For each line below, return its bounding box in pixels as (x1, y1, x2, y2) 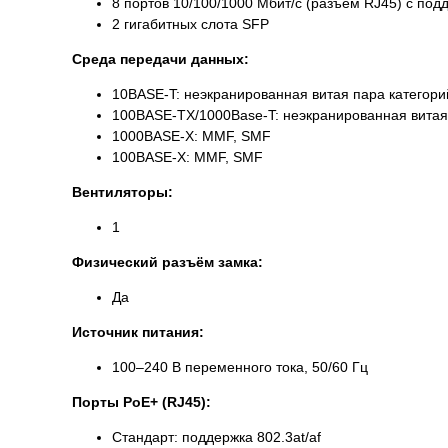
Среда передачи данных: (72, 51, 249, 68)
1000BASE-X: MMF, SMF (112, 128, 271, 145)
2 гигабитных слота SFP (112, 16, 269, 33)
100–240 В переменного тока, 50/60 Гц (112, 359, 368, 376)
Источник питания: (72, 324, 204, 341)
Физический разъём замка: (72, 254, 263, 271)
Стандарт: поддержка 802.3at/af (112, 429, 321, 446)
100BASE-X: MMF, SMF (112, 149, 263, 166)
